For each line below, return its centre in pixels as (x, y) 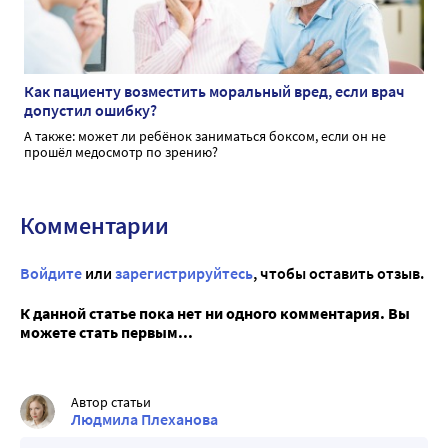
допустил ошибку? (90, 109)
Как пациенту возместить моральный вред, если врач (214, 90)
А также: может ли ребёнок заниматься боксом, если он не (205, 135)
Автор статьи (111, 401)
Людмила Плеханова (144, 418)
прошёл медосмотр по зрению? (121, 151)
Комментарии (94, 225)
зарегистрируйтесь (184, 272)
